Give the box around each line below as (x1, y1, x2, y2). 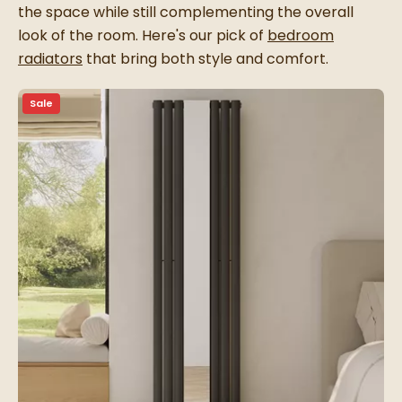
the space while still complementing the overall (18, 2, 354, 23)
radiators (18, 48, 83, 70)
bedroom (267, 25, 334, 47)
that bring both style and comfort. (83, 48, 328, 70)
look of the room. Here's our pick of (18, 25, 267, 47)
